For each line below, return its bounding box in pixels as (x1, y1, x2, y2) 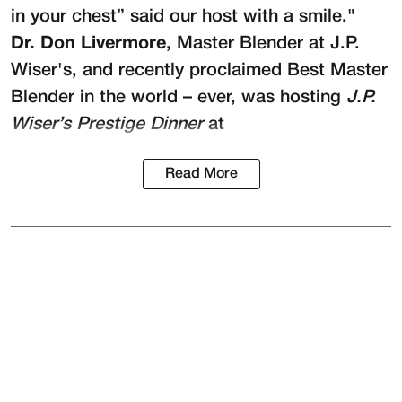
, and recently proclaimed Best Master (72, 62, 388, 79)
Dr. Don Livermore (11, 35, 166, 52)
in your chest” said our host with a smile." (11, 8, 355, 25)
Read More (164, 167, 238, 180)
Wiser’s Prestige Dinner (11, 116, 203, 133)
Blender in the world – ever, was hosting (11, 89, 346, 106)
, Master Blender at (166, 35, 330, 52)
